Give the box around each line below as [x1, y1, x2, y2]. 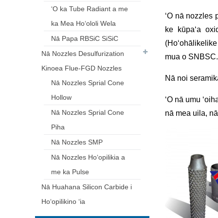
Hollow [51, 93, 72, 101]
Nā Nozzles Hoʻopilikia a [51, 153, 125, 161]
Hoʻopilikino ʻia [41, 198, 85, 205]
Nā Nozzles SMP [51, 138, 103, 146]
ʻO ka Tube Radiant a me [51, 5, 128, 13]
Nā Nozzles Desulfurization [41, 50, 124, 57]
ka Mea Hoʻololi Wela [51, 19, 116, 27]
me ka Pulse [51, 168, 89, 176]
